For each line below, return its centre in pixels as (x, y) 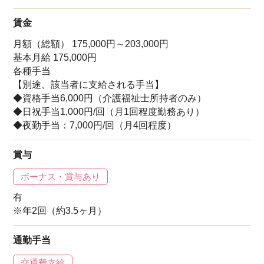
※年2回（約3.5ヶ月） (60, 211)
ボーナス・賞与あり (61, 177)
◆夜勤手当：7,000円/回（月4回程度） (95, 126)
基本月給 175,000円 (55, 58)
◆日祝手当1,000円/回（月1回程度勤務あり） (109, 112)
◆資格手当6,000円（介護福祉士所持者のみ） (110, 98)
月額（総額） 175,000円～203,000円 (91, 44)
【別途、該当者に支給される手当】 (89, 85)
